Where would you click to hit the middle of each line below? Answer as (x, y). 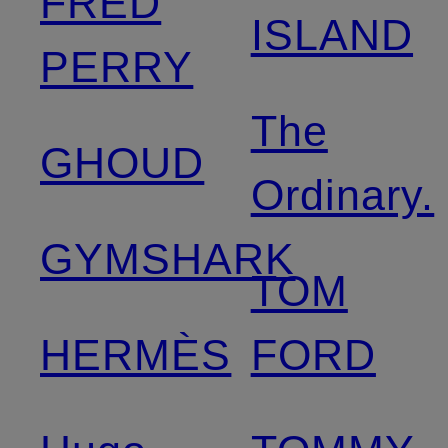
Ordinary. (342, 194)
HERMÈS (136, 354)
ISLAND (332, 34)
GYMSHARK (168, 258)
